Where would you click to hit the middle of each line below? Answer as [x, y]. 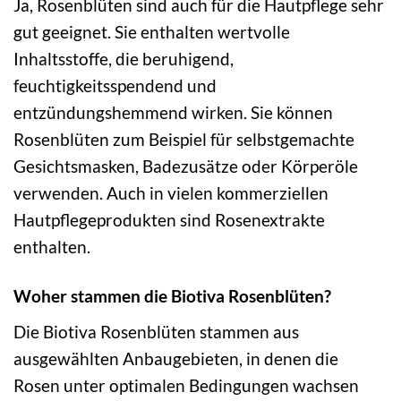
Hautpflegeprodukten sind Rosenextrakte [169, 220]
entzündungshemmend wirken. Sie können [173, 113]
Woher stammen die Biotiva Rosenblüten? [172, 296]
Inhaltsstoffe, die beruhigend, [124, 59]
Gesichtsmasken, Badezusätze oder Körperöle [186, 166]
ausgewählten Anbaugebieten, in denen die [176, 358]
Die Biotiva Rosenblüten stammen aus [156, 331]
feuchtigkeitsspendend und [115, 86]
